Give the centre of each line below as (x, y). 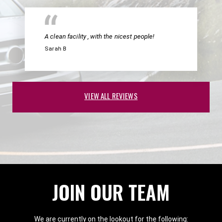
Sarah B (56, 49)
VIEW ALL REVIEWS (111, 95)
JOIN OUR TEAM (111, 192)
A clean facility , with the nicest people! (100, 36)
